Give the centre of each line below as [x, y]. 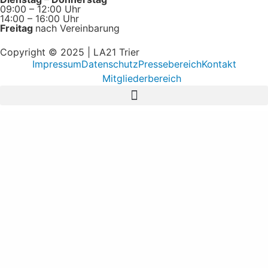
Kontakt [219, 64]
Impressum [57, 64]
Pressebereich [170, 64]
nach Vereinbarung [77, 28]
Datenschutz [109, 64]
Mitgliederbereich [141, 78]
